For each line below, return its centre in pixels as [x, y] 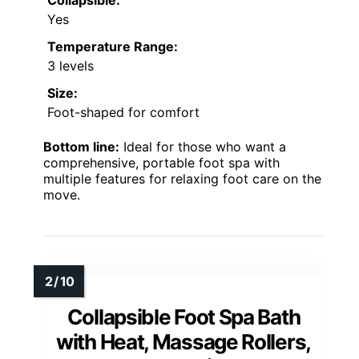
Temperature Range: [113, 46]
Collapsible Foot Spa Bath [184, 317]
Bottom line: [81, 146]
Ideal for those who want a [203, 146]
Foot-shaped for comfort [123, 112]
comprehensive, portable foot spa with [161, 162]
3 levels [71, 65]
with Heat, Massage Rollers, [184, 341]
